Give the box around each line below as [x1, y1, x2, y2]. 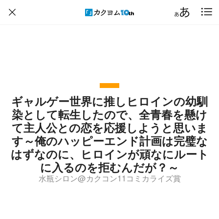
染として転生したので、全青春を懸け [12, 106, 207, 122]
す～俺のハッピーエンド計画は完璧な [11, 132, 208, 149]
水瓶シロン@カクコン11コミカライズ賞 [38, 172, 181, 184]
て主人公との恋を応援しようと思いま [11, 119, 208, 135]
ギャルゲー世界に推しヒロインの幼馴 [11, 93, 208, 109]
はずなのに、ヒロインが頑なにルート [10, 146, 209, 162]
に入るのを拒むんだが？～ [40, 159, 179, 175]
